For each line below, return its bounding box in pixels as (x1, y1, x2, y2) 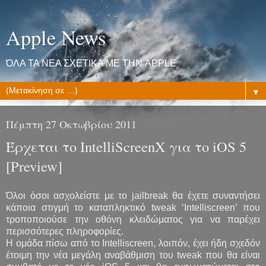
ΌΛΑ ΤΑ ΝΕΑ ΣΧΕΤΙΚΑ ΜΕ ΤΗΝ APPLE (6, 58, 176, 68)
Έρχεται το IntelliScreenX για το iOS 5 (6, 137, 246, 156)
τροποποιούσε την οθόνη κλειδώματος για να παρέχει (6, 214, 260, 224)
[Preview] (6, 156, 62, 176)
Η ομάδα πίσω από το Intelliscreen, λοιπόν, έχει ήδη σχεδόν (6, 237, 260, 248)
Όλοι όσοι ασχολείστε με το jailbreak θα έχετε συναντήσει (6, 190, 260, 201)
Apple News (6, 24, 106, 51)
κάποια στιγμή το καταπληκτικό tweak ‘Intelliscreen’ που (6, 202, 260, 213)
